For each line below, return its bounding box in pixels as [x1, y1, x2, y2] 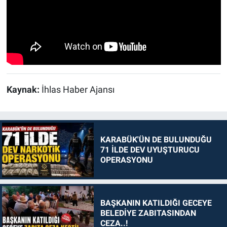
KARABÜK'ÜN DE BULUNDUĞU [100, 134, 212, 144]
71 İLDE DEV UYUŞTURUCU [100, 144, 200, 155]
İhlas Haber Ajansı [41, 84, 115, 95]
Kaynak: [6, 84, 42, 95]
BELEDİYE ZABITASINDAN [100, 208, 196, 218]
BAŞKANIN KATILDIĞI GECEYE [100, 198, 212, 208]
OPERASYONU [100, 155, 153, 165]
